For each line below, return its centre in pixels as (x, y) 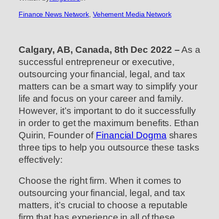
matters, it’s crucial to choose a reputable (103, 205)
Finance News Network (54, 14)
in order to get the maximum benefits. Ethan (109, 123)
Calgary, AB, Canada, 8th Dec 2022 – (99, 49)
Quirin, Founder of (57, 135)
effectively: (41, 159)
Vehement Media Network (132, 14)
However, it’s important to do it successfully (107, 110)
